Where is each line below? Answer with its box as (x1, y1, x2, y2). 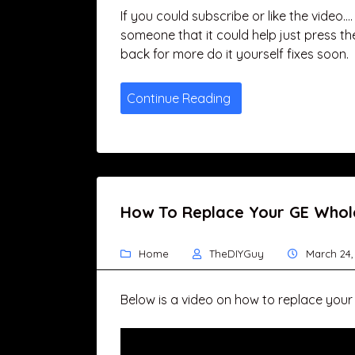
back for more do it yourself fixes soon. (120, 46, 349, 62)
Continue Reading (127, 90, 231, 106)
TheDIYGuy (209, 247, 264, 260)
